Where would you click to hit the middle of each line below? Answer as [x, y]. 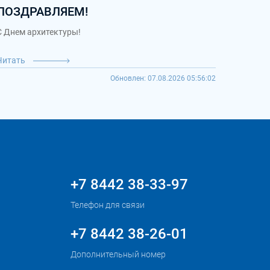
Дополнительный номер [118, 254]
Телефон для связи [108, 205]
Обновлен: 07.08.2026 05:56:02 [163, 78]
